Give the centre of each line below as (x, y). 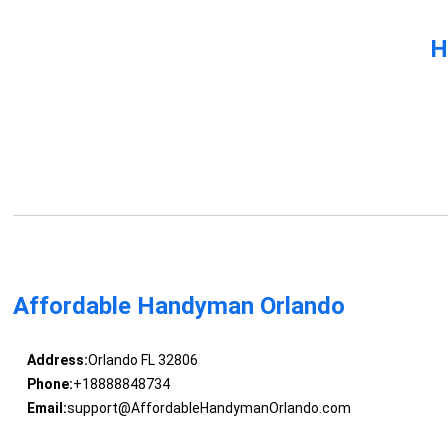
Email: (46, 408)
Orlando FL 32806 (142, 360)
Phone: (49, 384)
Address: (57, 360)
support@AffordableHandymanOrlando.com (208, 408)
